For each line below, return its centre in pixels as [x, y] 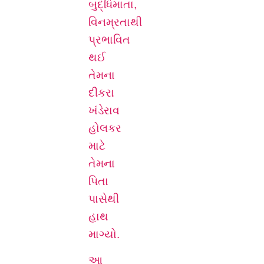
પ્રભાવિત [109, 39]
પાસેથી [104, 199]
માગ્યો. [104, 234]
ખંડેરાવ [104, 110]
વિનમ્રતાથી [115, 22]
